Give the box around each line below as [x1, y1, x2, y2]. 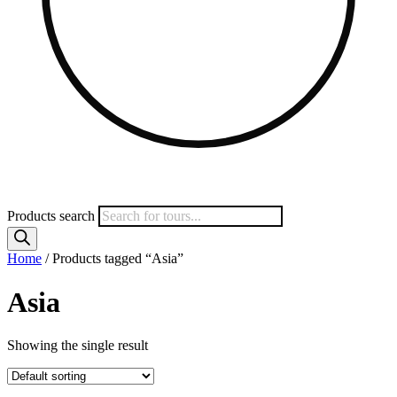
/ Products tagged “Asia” [42, 251, 183, 267]
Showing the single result [7, 338, 148, 353]
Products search [7, 208, 98, 224]
